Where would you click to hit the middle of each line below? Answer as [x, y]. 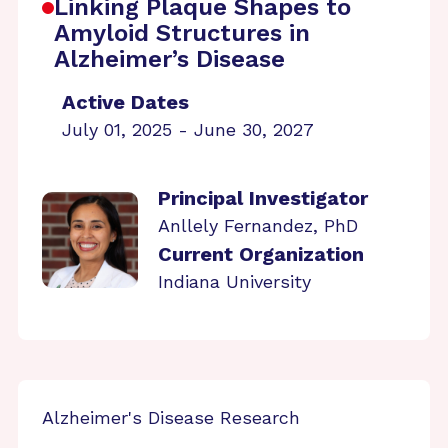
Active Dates [125, 102]
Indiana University [234, 281]
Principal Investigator [263, 198]
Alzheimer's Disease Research [171, 417]
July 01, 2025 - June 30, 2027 [188, 129]
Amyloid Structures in [182, 33]
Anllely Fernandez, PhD [258, 225]
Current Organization [261, 254]
